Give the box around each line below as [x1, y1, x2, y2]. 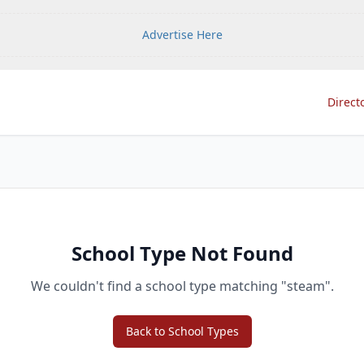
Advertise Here [141, 27, 223, 42]
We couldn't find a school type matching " [30, 277, 287, 295]
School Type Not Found [71, 240, 293, 266]
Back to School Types [125, 323, 239, 339]
